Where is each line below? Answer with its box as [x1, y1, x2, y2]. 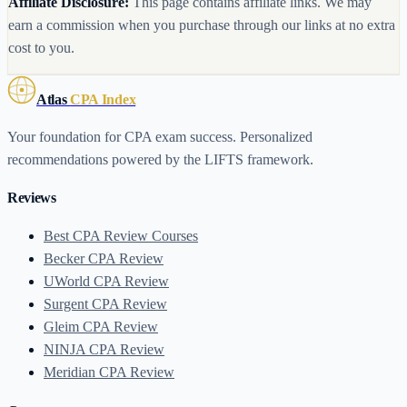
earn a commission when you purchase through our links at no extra [8, 16, 395, 33]
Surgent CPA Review [44, 296, 167, 313]
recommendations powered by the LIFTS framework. [7, 151, 313, 167]
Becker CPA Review [44, 251, 164, 267]
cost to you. [8, 39, 74, 55]
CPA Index [70, 91, 136, 107]
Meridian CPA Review [44, 364, 174, 381]
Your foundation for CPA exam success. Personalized [7, 128, 313, 144]
